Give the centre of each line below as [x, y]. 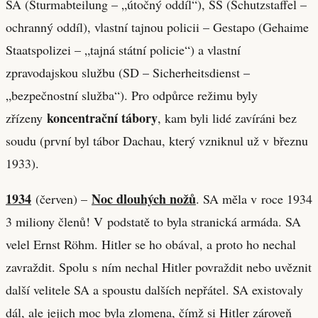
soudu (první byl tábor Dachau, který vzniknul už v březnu [157, 140]
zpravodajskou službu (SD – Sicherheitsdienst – [128, 72]
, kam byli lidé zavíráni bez [227, 117]
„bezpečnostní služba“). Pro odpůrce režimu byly [132, 95]
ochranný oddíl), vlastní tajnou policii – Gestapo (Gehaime [157, 27]
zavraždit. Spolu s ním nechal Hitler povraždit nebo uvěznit [159, 267]
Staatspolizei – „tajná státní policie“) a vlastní [123, 49]
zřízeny [26, 117]
